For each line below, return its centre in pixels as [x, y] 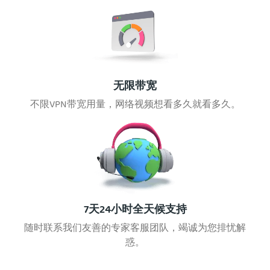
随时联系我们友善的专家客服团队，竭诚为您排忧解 [135, 229]
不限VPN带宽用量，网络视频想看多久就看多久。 [135, 105]
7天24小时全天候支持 [135, 211]
